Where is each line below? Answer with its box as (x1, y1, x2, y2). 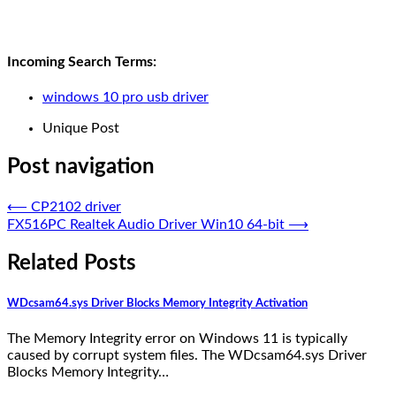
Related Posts (7, 252, 136, 274)
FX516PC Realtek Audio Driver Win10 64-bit (7, 217, 285, 232)
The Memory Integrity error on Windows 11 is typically (7, 331, 347, 346)
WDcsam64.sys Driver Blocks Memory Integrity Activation (7, 296, 308, 309)
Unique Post (42, 121, 119, 136)
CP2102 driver (31, 199, 121, 214)
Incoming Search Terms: (7, 54, 156, 69)
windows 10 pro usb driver (42, 90, 209, 105)
